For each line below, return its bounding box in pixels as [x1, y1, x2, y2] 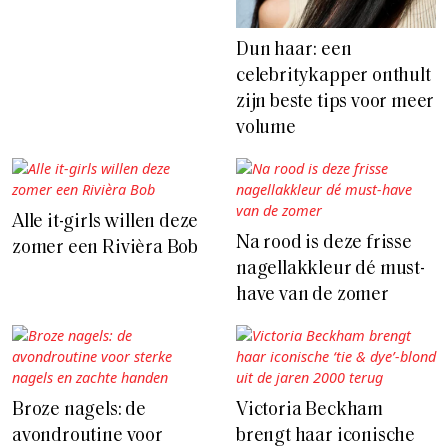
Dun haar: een [236, 41, 352, 61]
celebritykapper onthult [236, 67, 431, 87]
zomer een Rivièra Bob [12, 239, 199, 259]
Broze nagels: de [12, 401, 146, 421]
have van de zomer [236, 286, 389, 306]
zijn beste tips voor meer [236, 93, 435, 113]
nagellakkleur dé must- [236, 260, 425, 280]
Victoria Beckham [236, 401, 383, 421]
